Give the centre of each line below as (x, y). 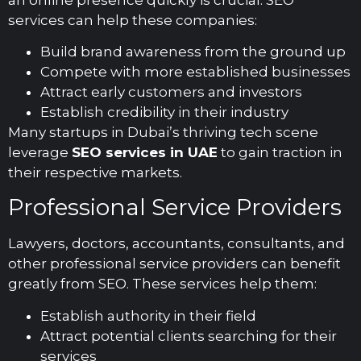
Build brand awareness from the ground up (193, 52)
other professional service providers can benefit (174, 264)
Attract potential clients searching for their (189, 336)
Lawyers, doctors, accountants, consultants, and (176, 244)
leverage (40, 153)
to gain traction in (280, 153)
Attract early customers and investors (171, 92)
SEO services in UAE (145, 153)
